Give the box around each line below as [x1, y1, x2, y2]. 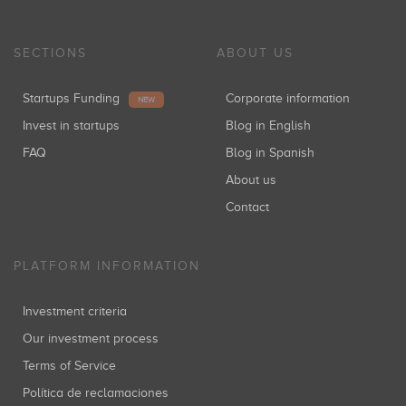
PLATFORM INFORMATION [14, 259, 200, 273]
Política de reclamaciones [30, 386, 169, 400]
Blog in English [234, 119, 311, 132]
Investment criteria [25, 304, 127, 318]
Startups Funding [30, 92, 120, 105]
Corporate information [234, 92, 350, 105]
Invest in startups [25, 119, 120, 132]
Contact [234, 200, 269, 214]
